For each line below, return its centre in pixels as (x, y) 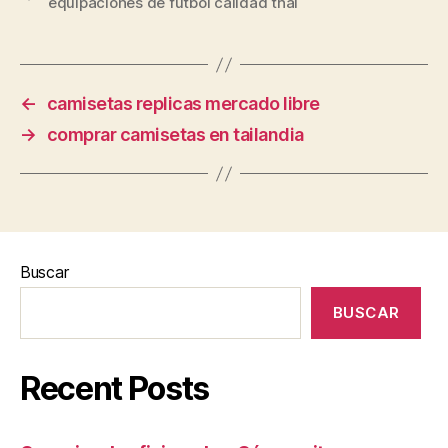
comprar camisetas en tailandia (175, 134)
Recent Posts (115, 388)
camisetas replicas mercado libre (183, 103)
